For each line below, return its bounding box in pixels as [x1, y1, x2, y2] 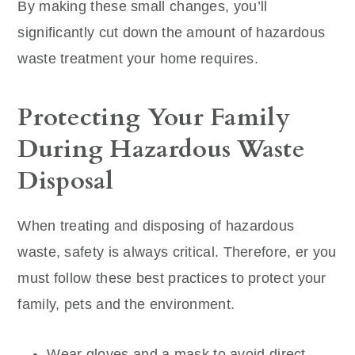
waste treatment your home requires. [17, 50, 258, 67]
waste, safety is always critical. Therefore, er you [17, 243, 337, 260]
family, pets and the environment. [17, 296, 235, 312]
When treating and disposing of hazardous [17, 217, 295, 234]
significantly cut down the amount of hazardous [17, 24, 326, 40]
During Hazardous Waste [17, 132, 305, 166]
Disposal [17, 163, 114, 197]
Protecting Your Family [17, 100, 290, 134]
